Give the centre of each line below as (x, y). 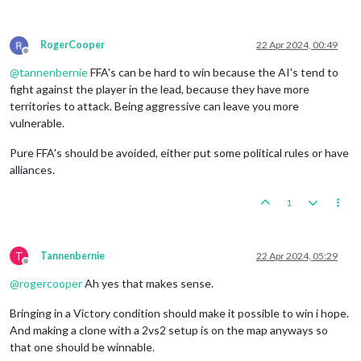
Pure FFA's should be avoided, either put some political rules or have (179, 152)
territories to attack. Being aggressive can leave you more (154, 106)
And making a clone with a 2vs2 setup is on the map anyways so (169, 330)
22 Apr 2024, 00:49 (297, 44)
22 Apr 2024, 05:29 (297, 255)
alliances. (32, 169)
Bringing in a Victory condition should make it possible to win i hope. (179, 313)
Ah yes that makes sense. (148, 283)
